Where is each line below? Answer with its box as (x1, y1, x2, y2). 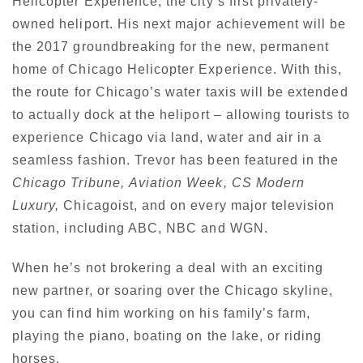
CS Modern (231, 176, 305, 190)
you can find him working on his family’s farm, (12, 305, 311, 320)
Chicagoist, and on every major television (59, 199, 335, 213)
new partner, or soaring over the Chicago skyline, (12, 283, 334, 297)
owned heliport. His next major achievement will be (12, 17, 347, 32)
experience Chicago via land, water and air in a (12, 130, 322, 145)
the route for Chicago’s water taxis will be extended (12, 85, 348, 100)
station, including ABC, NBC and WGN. (12, 221, 268, 236)
